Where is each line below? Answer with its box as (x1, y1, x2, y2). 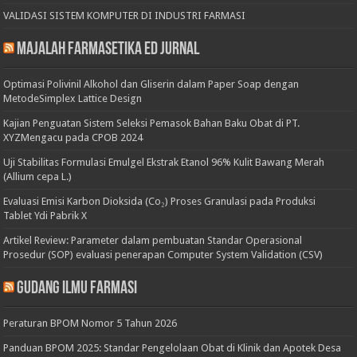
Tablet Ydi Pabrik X (3, 209, 88, 222)
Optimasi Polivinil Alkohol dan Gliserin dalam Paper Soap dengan (3, 77, 300, 90)
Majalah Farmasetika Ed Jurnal (17, 40, 200, 59)
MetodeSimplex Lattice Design (3, 92, 143, 104)
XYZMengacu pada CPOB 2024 (3, 131, 143, 143)
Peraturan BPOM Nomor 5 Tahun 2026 (3, 316, 178, 329)
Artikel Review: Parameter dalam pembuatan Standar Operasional (3, 233, 303, 246)
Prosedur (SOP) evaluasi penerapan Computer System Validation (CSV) (3, 248, 324, 261)
